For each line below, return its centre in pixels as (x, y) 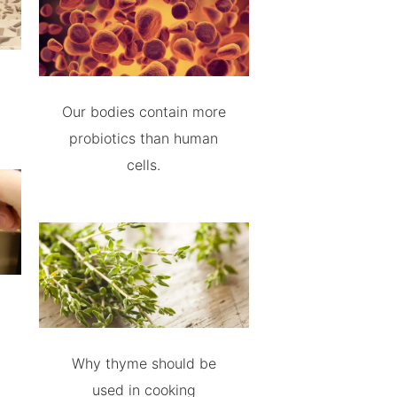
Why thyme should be (144, 363)
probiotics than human (144, 139)
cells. (144, 165)
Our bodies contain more (144, 112)
